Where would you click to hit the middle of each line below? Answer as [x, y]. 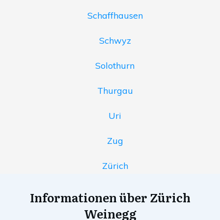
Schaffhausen [115, 16]
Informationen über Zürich [110, 197]
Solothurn [115, 66]
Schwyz [115, 41]
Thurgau [115, 91]
